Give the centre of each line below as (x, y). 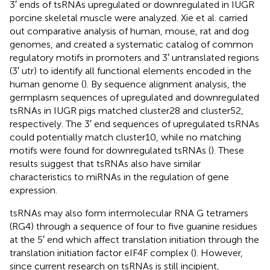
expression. (33, 190)
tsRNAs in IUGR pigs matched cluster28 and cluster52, (127, 110)
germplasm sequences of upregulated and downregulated (134, 97)
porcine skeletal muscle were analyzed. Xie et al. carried (129, 17)
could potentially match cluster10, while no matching (125, 137)
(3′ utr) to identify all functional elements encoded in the (130, 71)
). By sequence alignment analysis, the (165, 84)
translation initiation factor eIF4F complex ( (102, 253)
